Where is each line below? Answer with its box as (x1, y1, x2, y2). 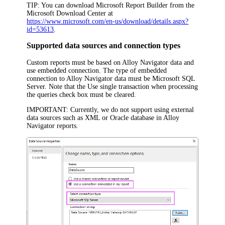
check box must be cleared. (57, 91, 137, 99)
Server (27, 83, 45, 91)
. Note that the (45, 83, 88, 91)
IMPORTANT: (27, 106, 69, 114)
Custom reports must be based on (27, 59, 123, 67)
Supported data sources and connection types (27, 40, 181, 50)
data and (168, 59, 194, 67)
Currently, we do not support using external (68, 106, 194, 114)
